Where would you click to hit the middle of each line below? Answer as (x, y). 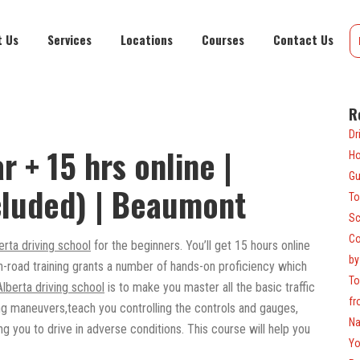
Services (70, 39)
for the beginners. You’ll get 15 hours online (200, 245)
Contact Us (303, 39)
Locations (147, 39)
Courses (223, 39)
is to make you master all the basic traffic (210, 287)
